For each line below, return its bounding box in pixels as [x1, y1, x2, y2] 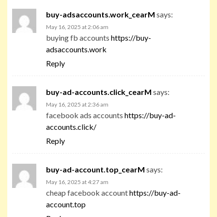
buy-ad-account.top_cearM [46, 164, 145, 174]
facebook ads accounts [46, 110, 124, 120]
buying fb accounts [46, 32, 111, 42]
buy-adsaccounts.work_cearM [46, 9, 155, 19]
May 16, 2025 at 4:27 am [46, 178, 108, 186]
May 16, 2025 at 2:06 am [46, 23, 108, 31]
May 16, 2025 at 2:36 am [46, 100, 108, 108]
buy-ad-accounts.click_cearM [46, 87, 152, 96]
